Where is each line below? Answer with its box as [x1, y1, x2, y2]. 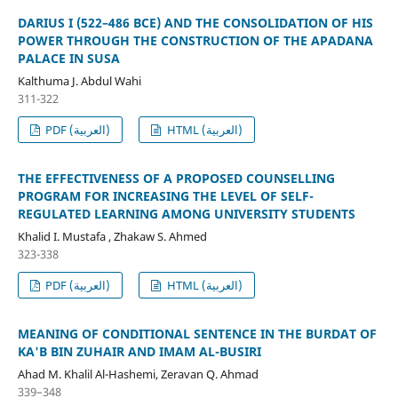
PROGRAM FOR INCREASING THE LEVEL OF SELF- [17, 187, 314, 204]
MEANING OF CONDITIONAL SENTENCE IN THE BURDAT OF [17, 324, 377, 342]
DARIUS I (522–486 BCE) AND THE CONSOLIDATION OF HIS [17, 13, 373, 31]
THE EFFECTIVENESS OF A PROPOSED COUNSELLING [17, 169, 335, 187]
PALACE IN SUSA [17, 49, 120, 67]
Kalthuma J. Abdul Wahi [17, 72, 141, 89]
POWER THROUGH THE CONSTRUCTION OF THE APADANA [17, 31, 373, 49]
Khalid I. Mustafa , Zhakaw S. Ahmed [17, 227, 207, 244]
